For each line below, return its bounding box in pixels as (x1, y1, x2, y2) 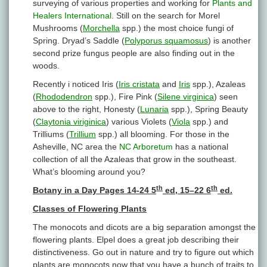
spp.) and (190, 117, 228, 127)
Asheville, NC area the (33, 142, 119, 152)
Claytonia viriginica (36, 117, 106, 127)
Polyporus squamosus (125, 36, 208, 46)
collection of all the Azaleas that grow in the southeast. (33, 154, 237, 164)
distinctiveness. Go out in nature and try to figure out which (33, 247, 254, 257)
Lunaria (140, 104, 169, 114)
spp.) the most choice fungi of (120, 23, 234, 33)
